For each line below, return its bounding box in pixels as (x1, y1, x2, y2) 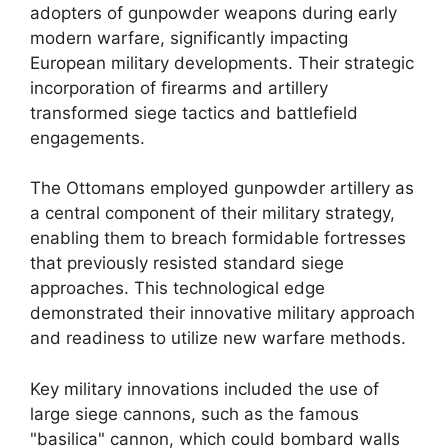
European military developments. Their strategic (30, 52, 414, 73)
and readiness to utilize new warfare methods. (30, 328, 406, 348)
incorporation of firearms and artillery (30, 77, 328, 98)
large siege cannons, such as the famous (30, 403, 359, 424)
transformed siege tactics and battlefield (30, 102, 358, 123)
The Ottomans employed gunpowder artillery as (30, 178, 414, 198)
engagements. (30, 127, 145, 148)
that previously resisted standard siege (30, 253, 344, 273)
